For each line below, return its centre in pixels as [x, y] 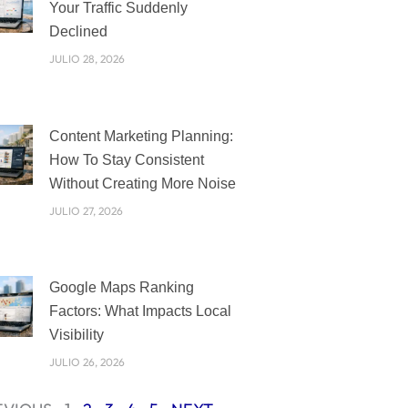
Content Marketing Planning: [141, 136]
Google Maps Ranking [121, 288]
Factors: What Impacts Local [140, 311]
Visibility [76, 335]
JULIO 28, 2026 [87, 58]
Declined [78, 31]
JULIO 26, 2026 [87, 362]
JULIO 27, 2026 [86, 210]
